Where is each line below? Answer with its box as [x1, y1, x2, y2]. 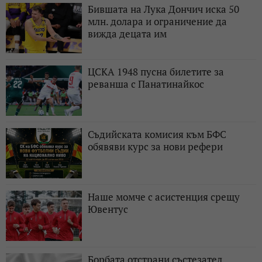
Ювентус [88, 202, 128, 216]
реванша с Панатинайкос [88, 77, 204, 91]
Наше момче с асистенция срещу [88, 189, 240, 204]
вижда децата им [88, 26, 167, 40]
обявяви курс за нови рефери [88, 139, 223, 153]
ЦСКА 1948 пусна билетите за [88, 64, 224, 78]
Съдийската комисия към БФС [88, 127, 226, 141]
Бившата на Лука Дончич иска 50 [88, 2, 239, 16]
